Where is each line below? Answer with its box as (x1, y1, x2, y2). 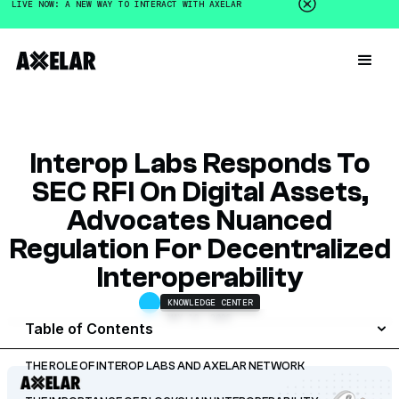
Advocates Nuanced (67, 204, 332, 237)
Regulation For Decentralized (8, 232, 391, 265)
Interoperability (95, 261, 304, 294)
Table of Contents (25, 320, 153, 338)
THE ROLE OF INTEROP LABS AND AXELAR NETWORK (25, 360, 305, 372)
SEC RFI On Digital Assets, (30, 175, 369, 208)
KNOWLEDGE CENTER (167, 297, 253, 308)
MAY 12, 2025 (167, 312, 232, 323)
